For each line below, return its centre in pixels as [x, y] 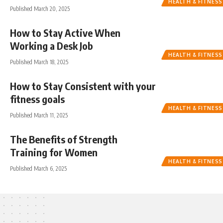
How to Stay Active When [65, 32]
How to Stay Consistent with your [83, 86]
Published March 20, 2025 [40, 8]
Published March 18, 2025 [39, 62]
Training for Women [54, 152]
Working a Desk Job [52, 45]
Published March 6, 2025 [38, 168]
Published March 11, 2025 [39, 115]
